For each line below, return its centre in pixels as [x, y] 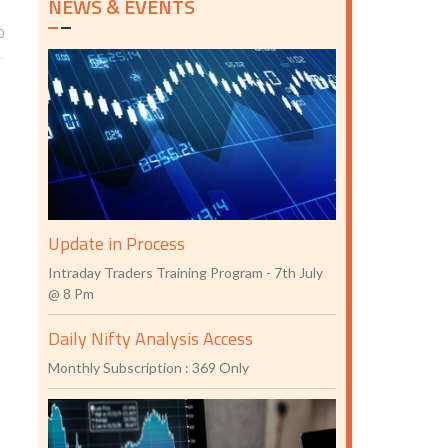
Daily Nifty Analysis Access [151, 339]
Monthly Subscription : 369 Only [149, 368]
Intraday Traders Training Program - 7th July [186, 273]
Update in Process [117, 244]
